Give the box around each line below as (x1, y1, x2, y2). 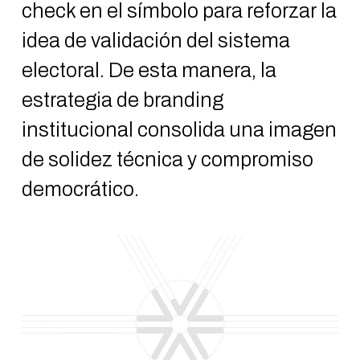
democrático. (21, 178, 139, 200)
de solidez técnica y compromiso (21, 149, 313, 170)
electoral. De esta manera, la (21, 59, 276, 81)
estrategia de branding (21, 89, 223, 111)
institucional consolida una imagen (21, 119, 337, 141)
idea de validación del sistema (21, 30, 290, 51)
